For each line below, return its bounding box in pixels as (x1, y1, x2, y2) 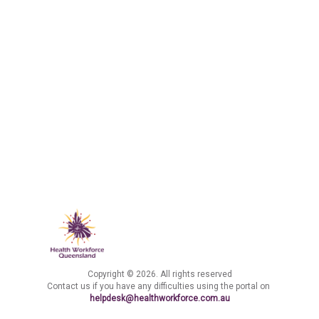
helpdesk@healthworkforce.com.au (89, 293, 230, 303)
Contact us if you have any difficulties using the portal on (47, 281, 272, 291)
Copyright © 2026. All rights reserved (87, 269, 232, 279)
